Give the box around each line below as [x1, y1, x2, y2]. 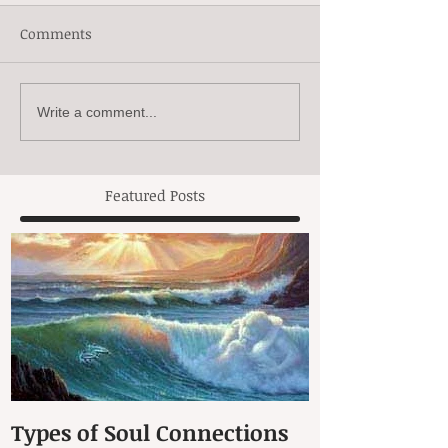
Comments [20, 24, 92, 44]
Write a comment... [37, 103, 157, 120]
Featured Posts [105, 185, 205, 206]
